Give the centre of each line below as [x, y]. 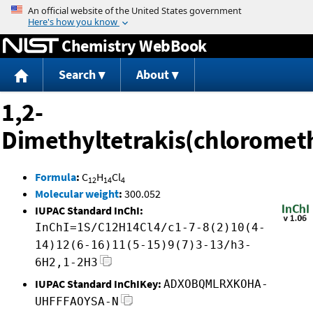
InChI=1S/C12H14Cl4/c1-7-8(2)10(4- [150, 228]
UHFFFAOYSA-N [77, 302]
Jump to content [156, 10]
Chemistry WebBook [134, 45]
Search [77, 75]
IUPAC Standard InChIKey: [98, 284]
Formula [56, 177]
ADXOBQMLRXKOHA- [216, 284]
